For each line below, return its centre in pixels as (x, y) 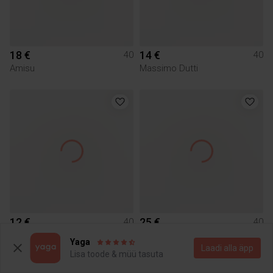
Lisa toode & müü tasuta (117, 254)
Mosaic (154, 235)
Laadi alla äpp (227, 248)
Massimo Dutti (169, 68)
